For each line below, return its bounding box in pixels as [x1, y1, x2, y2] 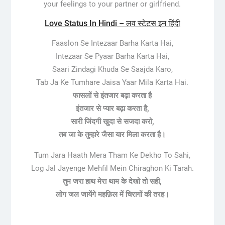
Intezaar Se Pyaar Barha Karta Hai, [55, 51, 169, 61]
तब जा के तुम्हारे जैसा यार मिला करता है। [59, 130, 166, 139]
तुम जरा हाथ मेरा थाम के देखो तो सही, [63, 176, 162, 186]
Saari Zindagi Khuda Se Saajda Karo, [52, 64, 173, 74]
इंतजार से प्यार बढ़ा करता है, [75, 103, 149, 113]
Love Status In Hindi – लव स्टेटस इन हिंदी [44, 18, 180, 28]
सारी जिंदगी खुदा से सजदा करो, [70, 117, 154, 126]
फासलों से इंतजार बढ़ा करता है [73, 90, 152, 100]
